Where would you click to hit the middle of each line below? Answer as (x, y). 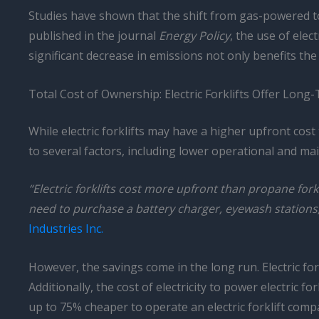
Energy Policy (194, 35)
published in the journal (94, 35)
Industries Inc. (66, 229)
